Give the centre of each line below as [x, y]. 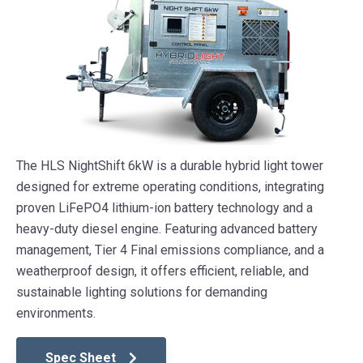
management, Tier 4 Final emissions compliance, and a [170, 250]
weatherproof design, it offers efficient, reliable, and [162, 271]
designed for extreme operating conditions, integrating [170, 187]
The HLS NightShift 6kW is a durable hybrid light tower [170, 166]
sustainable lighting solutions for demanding [142, 293]
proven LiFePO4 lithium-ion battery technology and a [164, 208]
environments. [56, 314]
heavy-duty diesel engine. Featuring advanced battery [167, 229]
